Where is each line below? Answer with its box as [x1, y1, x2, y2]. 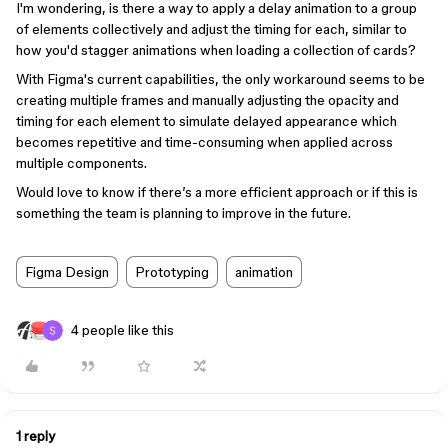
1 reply [16, 428, 55, 444]
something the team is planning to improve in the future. [16, 205, 351, 221]
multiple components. [16, 155, 147, 171]
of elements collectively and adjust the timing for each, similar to [16, 21, 407, 37]
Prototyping [135, 264, 209, 280]
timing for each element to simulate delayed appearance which [16, 113, 397, 129]
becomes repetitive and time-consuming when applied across [16, 134, 393, 150]
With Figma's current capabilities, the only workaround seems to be [16, 71, 425, 87]
